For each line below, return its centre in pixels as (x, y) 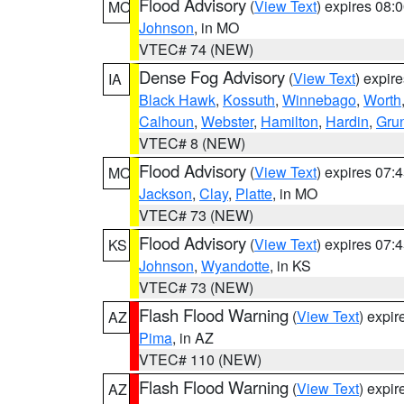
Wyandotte (235, 266)
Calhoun (166, 121)
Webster (227, 121)
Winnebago (319, 100)
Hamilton (289, 121)
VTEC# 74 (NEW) (196, 49)
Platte (254, 193)
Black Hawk (177, 100)
